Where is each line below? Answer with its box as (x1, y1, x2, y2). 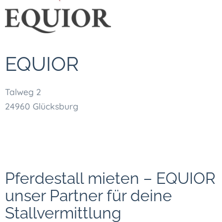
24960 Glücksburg (5, 101, 78, 112)
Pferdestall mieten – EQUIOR (5, 168, 216, 187)
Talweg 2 (5, 86, 41, 98)
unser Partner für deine (5, 186, 172, 205)
